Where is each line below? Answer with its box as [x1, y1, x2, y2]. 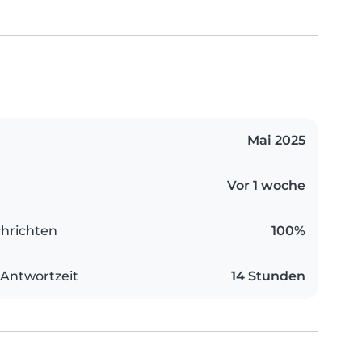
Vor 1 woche [227, 178, 305, 194]
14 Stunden [231, 268, 305, 284]
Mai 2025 [247, 133, 305, 149]
